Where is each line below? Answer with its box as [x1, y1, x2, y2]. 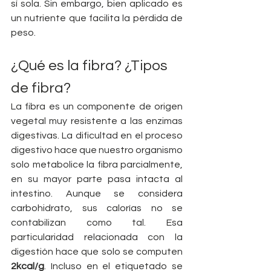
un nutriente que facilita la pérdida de [11, 13, 183, 24]
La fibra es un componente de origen [11, 102, 183, 112]
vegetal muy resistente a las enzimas [11, 116, 183, 126]
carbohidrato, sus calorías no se [11, 203, 183, 214]
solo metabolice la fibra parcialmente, [11, 160, 183, 170]
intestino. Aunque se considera [11, 189, 183, 199]
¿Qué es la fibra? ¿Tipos [11, 58, 171, 74]
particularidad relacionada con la [11, 232, 183, 243]
